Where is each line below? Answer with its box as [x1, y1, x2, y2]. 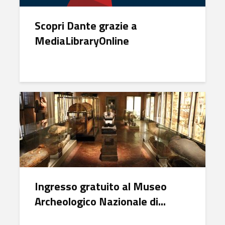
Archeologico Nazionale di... [35, 193, 166, 210]
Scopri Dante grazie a [35, 17, 137, 34]
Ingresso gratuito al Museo [35, 178, 167, 195]
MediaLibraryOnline [35, 32, 129, 49]
